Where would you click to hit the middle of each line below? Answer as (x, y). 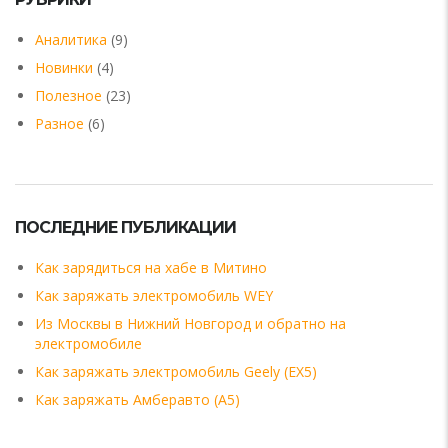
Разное (59, 123)
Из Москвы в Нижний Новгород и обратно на (190, 323)
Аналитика (71, 39)
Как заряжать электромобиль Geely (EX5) (176, 371)
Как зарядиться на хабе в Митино (151, 267)
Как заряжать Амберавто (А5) (137, 399)
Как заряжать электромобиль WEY (154, 295)
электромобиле (88, 343)
